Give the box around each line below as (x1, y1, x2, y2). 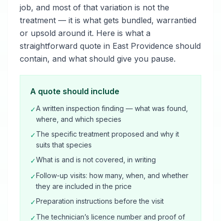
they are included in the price (36, 182, 132, 190)
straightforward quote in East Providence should (20, 41, 201, 51)
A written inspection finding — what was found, (36, 104, 188, 112)
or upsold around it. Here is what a (20, 28, 150, 38)
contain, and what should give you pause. (20, 54, 176, 64)
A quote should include (30, 86, 119, 96)
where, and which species (36, 115, 121, 123)
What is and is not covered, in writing (36, 155, 156, 164)
